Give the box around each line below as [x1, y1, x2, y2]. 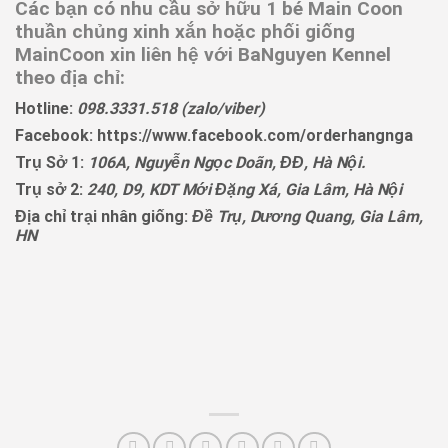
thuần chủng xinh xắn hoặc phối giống [15, 20, 355, 44]
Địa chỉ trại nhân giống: [15, 206, 192, 226]
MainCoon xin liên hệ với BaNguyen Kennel [15, 43, 391, 67]
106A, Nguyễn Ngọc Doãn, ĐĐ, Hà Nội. [88, 152, 366, 172]
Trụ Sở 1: [15, 152, 84, 172]
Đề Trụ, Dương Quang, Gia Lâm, [192, 206, 423, 226]
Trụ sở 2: [15, 179, 83, 199]
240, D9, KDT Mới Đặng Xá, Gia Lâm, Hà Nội [87, 179, 402, 199]
